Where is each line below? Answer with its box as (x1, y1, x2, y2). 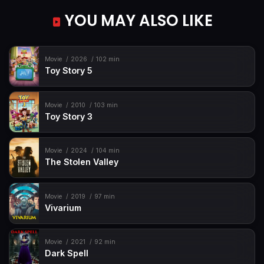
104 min (95, 147, 120, 155)
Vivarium (45, 202, 82, 213)
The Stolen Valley (45, 157, 119, 167)
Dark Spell (45, 248, 89, 259)
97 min (94, 192, 115, 200)
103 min (94, 101, 118, 109)
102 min (95, 55, 120, 64)
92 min (94, 238, 115, 246)
